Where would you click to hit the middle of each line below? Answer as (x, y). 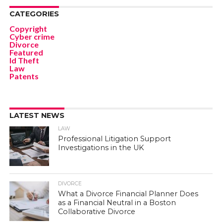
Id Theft (24, 60)
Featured (26, 52)
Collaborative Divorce (97, 212)
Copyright (28, 28)
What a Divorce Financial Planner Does (128, 194)
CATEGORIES (34, 14)
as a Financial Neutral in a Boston (117, 203)
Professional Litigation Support (115, 139)
